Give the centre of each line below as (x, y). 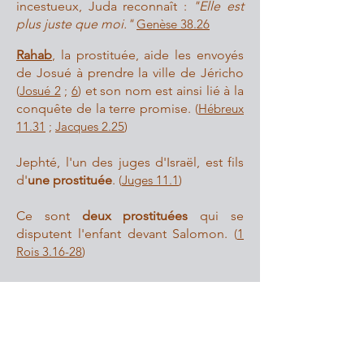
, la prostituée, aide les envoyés (148, 55)
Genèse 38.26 (173, 24)
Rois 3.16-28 (49, 251)
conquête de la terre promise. (106, 108)
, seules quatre (196, 341)
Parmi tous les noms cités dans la (130, 323)
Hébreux (221, 108)
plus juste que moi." (75, 24)
